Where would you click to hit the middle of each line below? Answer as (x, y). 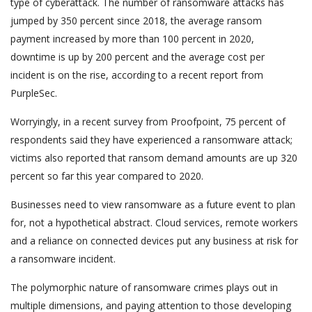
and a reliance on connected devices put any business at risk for (154, 241)
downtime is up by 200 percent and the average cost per (138, 57)
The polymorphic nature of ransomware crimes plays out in (144, 287)
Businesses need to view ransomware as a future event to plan (153, 204)
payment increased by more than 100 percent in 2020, (132, 39)
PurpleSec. (34, 93)
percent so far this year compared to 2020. (107, 176)
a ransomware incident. (63, 259)
